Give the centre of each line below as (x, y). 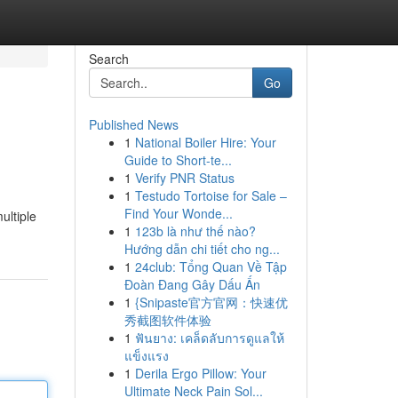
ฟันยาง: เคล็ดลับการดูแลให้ (209, 338)
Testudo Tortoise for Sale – (211, 195)
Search (108, 59)
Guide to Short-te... (178, 160)
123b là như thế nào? (195, 231)
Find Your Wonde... (178, 213)
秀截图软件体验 (167, 320)
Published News (133, 124)
